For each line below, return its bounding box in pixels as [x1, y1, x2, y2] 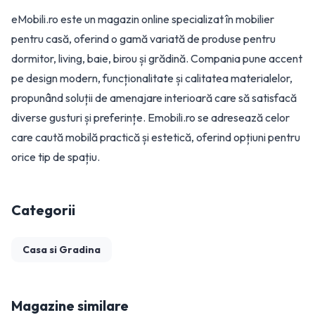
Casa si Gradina [22, 243, 101, 256]
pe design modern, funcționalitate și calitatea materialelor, [11, 71, 292, 85]
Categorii [11, 201, 75, 219]
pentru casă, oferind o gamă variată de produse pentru [11, 32, 276, 46]
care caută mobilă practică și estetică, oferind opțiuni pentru [11, 130, 300, 144]
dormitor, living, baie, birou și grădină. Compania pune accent [11, 51, 302, 65]
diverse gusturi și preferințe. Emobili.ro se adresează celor [11, 110, 290, 124]
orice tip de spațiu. [11, 150, 104, 164]
